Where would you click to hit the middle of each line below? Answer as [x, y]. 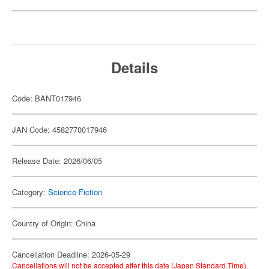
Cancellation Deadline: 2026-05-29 [71, 254]
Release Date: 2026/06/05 [57, 161]
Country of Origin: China [54, 223]
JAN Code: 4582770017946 [59, 129]
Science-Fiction [75, 192]
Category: [30, 192]
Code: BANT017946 [47, 98]
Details [134, 67]
